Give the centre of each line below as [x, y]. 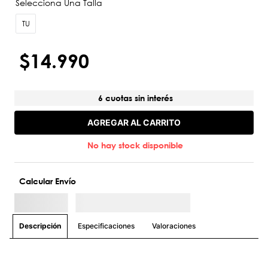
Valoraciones [174, 226]
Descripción [40, 226]
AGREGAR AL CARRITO [134, 122]
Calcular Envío [48, 181]
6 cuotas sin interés [135, 98]
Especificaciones [106, 226]
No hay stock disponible [135, 145]
